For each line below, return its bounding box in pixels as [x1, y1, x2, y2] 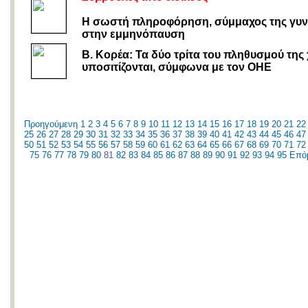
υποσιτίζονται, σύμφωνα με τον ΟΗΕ [82, 61, 272, 73]
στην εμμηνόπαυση [82, 28, 188, 40]
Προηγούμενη [24, 119, 78, 129]
